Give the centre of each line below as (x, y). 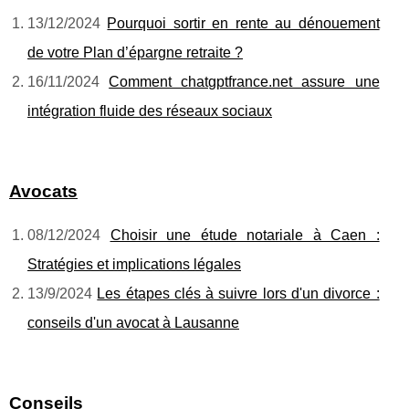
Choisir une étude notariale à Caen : (245, 236)
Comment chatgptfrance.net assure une (244, 82)
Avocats (43, 192)
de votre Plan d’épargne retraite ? (135, 53)
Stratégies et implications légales (134, 265)
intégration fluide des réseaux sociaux (150, 111)
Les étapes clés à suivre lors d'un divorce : (238, 294)
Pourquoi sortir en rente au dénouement (243, 24)
